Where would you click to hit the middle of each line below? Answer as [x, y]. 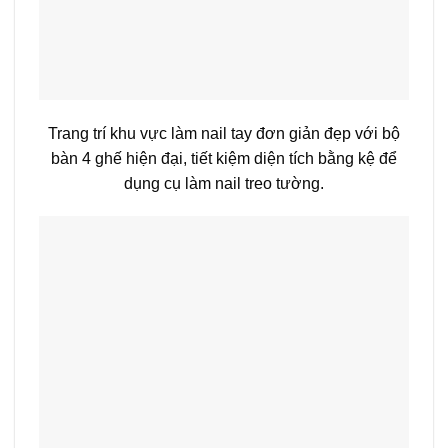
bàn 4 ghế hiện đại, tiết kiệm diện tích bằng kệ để [224, 158]
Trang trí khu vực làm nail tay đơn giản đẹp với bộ [224, 133]
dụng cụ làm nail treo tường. [224, 183]
